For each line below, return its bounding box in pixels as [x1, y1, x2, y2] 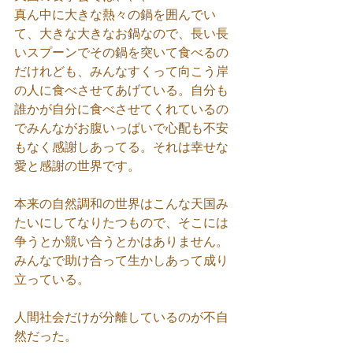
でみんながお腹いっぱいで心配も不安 [14, 120, 229, 136]
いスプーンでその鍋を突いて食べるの [14, 44, 229, 60]
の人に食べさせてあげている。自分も [14, 82, 229, 98]
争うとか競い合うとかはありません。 [14, 233, 229, 249]
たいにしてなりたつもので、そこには [14, 214, 229, 230]
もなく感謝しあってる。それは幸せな [14, 139, 229, 154]
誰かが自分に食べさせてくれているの [14, 101, 229, 117]
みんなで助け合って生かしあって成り [14, 252, 229, 268]
